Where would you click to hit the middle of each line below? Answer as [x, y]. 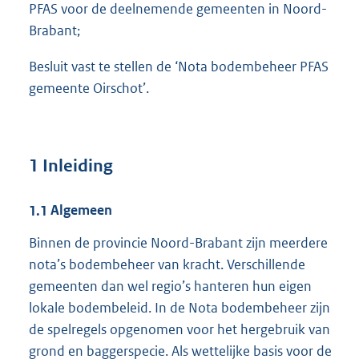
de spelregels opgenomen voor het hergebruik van [179, 329]
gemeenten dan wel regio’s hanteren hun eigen [170, 286]
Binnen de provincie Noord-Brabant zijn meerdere [178, 242]
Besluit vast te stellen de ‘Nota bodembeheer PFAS [179, 66]
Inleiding [76, 166]
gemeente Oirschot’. [89, 88]
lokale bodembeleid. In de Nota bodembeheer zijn [179, 307]
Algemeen [80, 210]
